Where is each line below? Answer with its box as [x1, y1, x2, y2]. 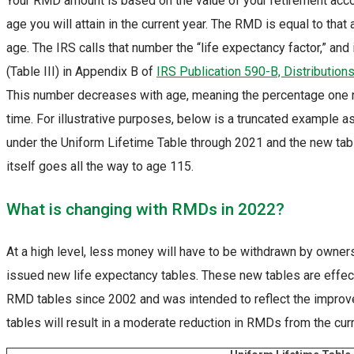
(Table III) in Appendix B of [6, 63, 156, 79]
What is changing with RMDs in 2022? [6, 199, 284, 219]
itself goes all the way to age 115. [6, 158, 194, 174]
